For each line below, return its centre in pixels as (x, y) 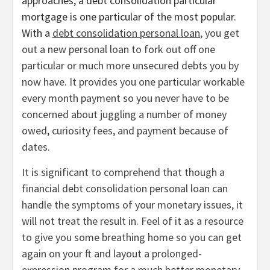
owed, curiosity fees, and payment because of (125, 131)
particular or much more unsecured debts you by (130, 66)
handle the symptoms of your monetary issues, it (132, 205)
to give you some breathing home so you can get (132, 237)
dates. (37, 147)
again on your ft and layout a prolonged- (112, 254)
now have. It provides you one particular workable (133, 82)
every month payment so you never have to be (125, 98)
